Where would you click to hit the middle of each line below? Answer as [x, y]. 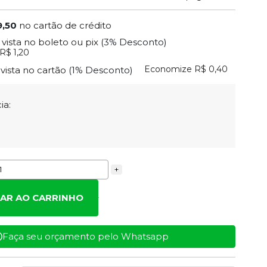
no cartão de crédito [66, 25]
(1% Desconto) [101, 70]
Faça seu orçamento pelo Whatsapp [85, 237]
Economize [168, 69]
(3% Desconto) [134, 42]
